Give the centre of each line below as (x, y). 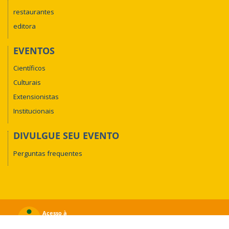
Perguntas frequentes (48, 153)
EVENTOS (34, 50)
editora (25, 26)
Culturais (27, 83)
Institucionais (34, 111)
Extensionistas (36, 97)
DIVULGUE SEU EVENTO (66, 136)
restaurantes (34, 12)
